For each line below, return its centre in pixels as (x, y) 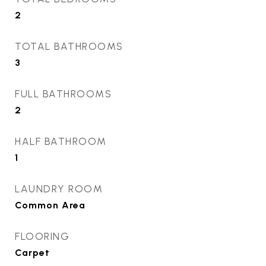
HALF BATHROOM (61, 141)
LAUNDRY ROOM (59, 189)
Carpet (32, 253)
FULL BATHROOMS (63, 94)
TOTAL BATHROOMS (69, 46)
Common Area (50, 205)
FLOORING (42, 236)
